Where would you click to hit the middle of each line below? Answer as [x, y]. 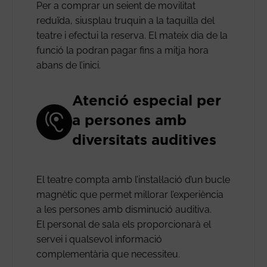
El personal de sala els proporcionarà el [124, 224]
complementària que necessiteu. [108, 254]
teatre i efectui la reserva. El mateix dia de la [132, 35]
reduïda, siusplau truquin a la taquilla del [125, 20]
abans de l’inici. [69, 65]
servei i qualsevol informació [99, 239]
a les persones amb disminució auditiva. [124, 209]
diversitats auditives [144, 139]
